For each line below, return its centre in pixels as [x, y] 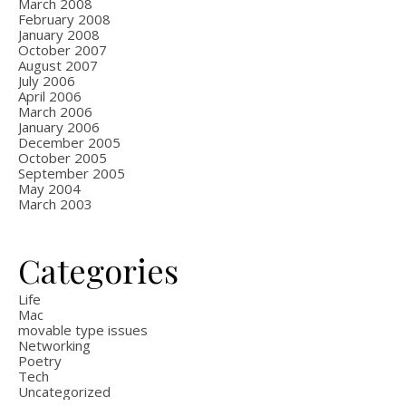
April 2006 [50, 96]
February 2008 [64, 19]
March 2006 [55, 111]
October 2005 [63, 158]
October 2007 [63, 50]
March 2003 [55, 204]
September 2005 [72, 173]
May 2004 [49, 188]
